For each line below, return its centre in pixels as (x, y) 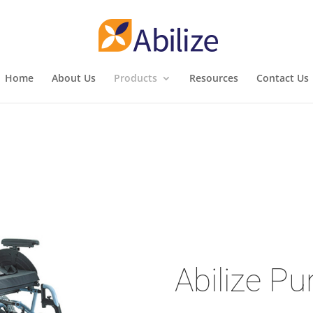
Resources (213, 78)
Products (135, 78)
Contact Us (282, 78)
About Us (73, 78)
